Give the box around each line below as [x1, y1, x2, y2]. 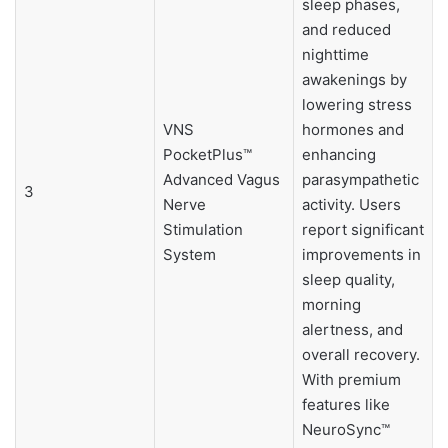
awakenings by [301, 69, 407, 89]
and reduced [301, 19, 391, 39]
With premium [301, 369, 401, 389]
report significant [301, 219, 424, 239]
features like [301, 394, 390, 414]
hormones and [301, 119, 404, 139]
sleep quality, [301, 269, 395, 289]
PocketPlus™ [162, 144, 252, 164]
